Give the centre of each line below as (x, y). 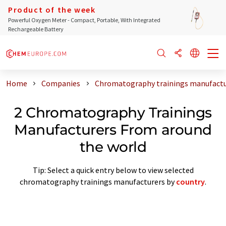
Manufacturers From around (113, 129)
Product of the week (52, 10)
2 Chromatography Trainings (113, 112)
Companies (61, 83)
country (190, 181)
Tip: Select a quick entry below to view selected (113, 170)
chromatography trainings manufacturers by (98, 181)
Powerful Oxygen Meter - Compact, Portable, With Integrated (84, 20)
